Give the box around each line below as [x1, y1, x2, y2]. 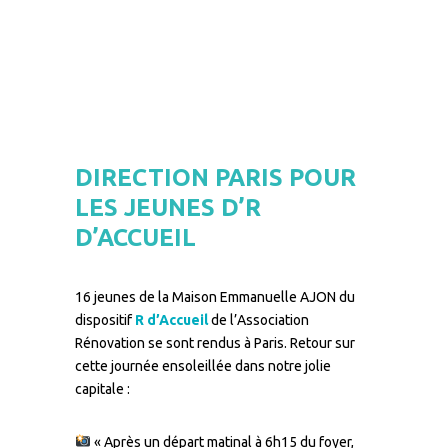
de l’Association [208, 312, 309, 328]
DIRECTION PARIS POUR [75, 164, 356, 191]
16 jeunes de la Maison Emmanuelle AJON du [75, 289, 355, 305]
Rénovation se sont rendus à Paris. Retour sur [75, 335, 355, 351]
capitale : [75, 381, 130, 397]
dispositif [75, 312, 135, 328]
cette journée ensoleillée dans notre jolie [75, 358, 331, 374]
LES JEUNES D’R [75, 194, 261, 221]
